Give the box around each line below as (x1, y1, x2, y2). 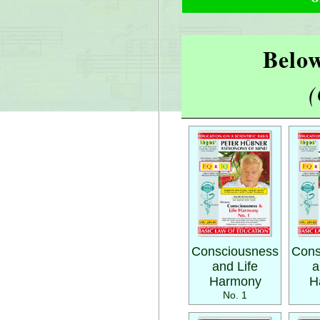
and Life (212, 259, 258, 274)
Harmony (209, 274, 261, 289)
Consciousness (191, 244, 279, 259)
